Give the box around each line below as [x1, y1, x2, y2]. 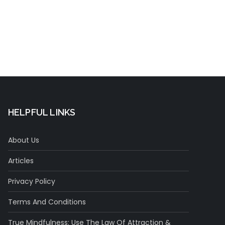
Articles [8, 155, 34, 166]
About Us [8, 135, 39, 145]
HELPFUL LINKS [8, 106, 76, 118]
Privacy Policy [8, 176, 55, 186]
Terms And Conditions [8, 196, 86, 207]
